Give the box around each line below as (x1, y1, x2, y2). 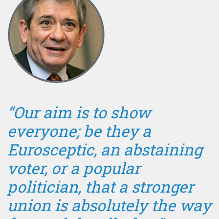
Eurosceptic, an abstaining (7, 138, 202, 160)
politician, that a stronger (7, 175, 194, 197)
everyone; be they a (7, 120, 151, 141)
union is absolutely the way (7, 194, 211, 216)
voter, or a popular (7, 157, 140, 178)
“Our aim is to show (7, 101, 151, 123)
